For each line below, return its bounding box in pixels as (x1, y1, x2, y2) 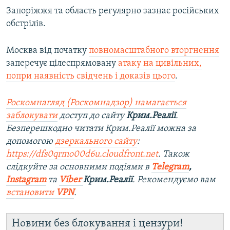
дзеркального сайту (55, 137, 137, 147)
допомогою (6, 137, 55, 147)
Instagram (6, 175, 46, 185)
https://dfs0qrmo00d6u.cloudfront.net (6, 149, 158, 160)
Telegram (151, 162, 189, 172)
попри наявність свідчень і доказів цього (6, 71, 175, 82)
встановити (6, 188, 56, 198)
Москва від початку (6, 46, 89, 56)
